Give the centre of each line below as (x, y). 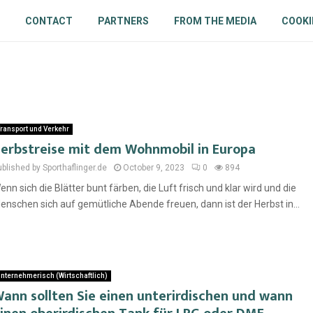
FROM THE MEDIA (215, 21)
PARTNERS (123, 21)
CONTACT (49, 21)
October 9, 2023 (154, 168)
